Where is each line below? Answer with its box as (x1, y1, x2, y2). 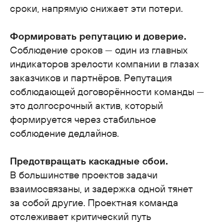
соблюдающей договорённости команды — (10, 85, 204, 98)
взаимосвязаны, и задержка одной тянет (10, 182, 193, 195)
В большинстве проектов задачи (10, 168, 158, 181)
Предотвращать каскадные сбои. (10, 154, 168, 167)
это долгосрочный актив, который (10, 99, 163, 111)
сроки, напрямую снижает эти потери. (10, 1, 183, 14)
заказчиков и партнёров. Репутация (10, 71, 172, 84)
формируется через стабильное (10, 112, 156, 125)
